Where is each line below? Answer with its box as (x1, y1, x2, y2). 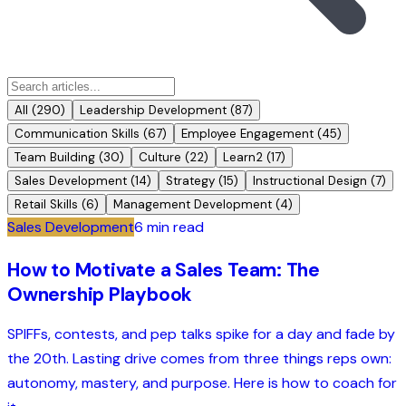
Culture (139, 149, 181, 165)
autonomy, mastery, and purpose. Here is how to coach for (7, 372, 397, 392)
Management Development (113, 196, 272, 212)
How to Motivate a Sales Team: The (7, 256, 321, 283)
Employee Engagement (181, 125, 314, 141)
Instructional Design (253, 172, 367, 188)
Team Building (14, 149, 95, 165)
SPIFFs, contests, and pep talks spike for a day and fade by (7, 324, 395, 343)
